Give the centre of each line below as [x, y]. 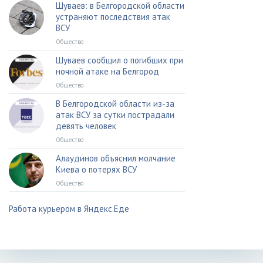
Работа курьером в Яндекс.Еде [69, 209]
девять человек [86, 126]
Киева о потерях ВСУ [96, 169]
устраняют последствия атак [113, 17]
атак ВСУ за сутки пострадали [115, 115]
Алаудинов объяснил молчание [116, 158]
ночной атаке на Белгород [107, 71]
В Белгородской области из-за [115, 104]
